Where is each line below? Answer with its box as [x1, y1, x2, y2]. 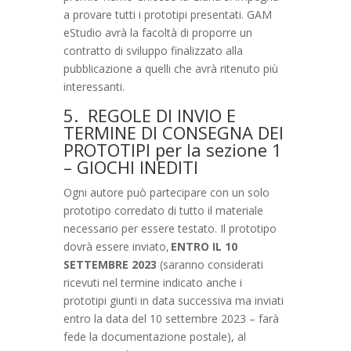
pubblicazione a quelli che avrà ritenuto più [63, 60, 278, 76]
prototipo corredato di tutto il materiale [63, 202, 263, 218]
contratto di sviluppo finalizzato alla [63, 42, 243, 58]
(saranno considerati [156, 256, 263, 272]
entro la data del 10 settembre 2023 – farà [63, 310, 279, 326]
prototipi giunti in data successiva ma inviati [63, 292, 284, 308]
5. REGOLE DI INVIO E [63, 103, 236, 127]
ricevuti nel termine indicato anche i [63, 274, 242, 290]
